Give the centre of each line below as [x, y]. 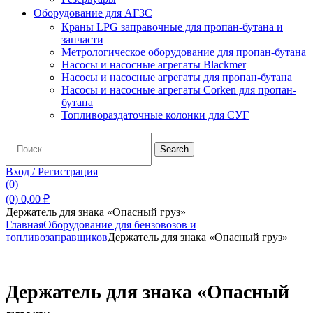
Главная [24, 225]
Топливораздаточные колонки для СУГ [155, 115]
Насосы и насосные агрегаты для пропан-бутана [177, 77]
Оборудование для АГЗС [93, 13]
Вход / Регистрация [52, 172]
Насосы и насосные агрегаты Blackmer [154, 65]
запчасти [82, 39]
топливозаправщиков [57, 237]
